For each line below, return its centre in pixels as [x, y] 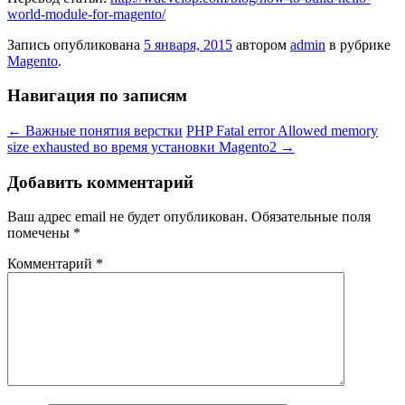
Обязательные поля [311, 217]
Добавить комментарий [100, 182]
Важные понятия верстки [102, 131]
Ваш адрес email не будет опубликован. [127, 217]
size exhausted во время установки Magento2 [144, 147]
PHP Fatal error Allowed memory [282, 131]
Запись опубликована [75, 44]
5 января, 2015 [188, 44]
